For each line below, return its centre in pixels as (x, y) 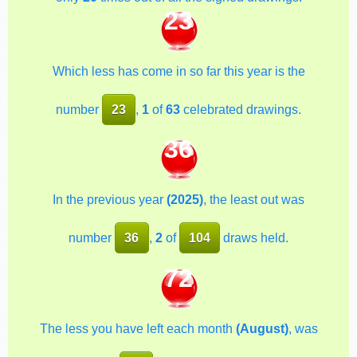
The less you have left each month (137, 328)
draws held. (255, 238)
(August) (262, 328)
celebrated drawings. (241, 109)
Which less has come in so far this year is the (178, 71)
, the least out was (254, 200)
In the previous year (110, 200)
